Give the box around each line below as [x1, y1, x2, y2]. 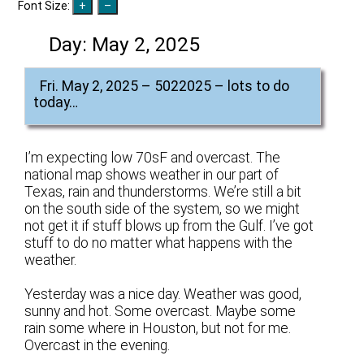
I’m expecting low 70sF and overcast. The [24, 149, 281, 166]
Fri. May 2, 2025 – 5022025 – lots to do [40, 77, 290, 94]
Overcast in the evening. [24, 336, 171, 353]
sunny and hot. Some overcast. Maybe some [24, 302, 297, 319]
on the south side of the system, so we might [24, 200, 301, 217]
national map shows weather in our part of [24, 166, 279, 183]
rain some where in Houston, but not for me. [24, 319, 292, 336]
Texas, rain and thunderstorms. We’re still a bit [24, 183, 302, 200]
